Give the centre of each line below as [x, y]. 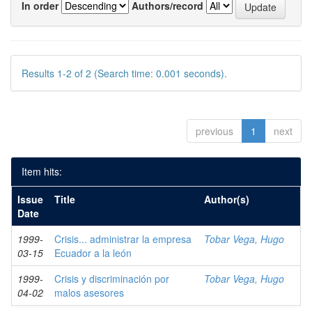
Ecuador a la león [93, 253]
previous [214, 131]
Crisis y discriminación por [112, 279]
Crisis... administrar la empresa [123, 239]
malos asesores [89, 292]
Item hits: [42, 171]
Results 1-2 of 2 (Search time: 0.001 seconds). [124, 73]
